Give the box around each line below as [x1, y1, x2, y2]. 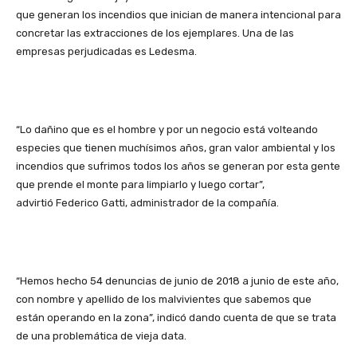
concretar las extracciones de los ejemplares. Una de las [16, 27, 294, 40]
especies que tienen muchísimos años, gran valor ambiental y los [16, 142, 335, 155]
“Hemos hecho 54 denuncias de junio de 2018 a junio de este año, [16, 275, 339, 288]
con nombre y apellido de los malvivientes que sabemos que [16, 293, 312, 306]
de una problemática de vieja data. [16, 330, 186, 343]
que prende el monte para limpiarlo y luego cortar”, [16, 178, 265, 191]
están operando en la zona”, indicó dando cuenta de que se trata [16, 312, 336, 324]
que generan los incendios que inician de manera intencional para [16, 9, 341, 22]
